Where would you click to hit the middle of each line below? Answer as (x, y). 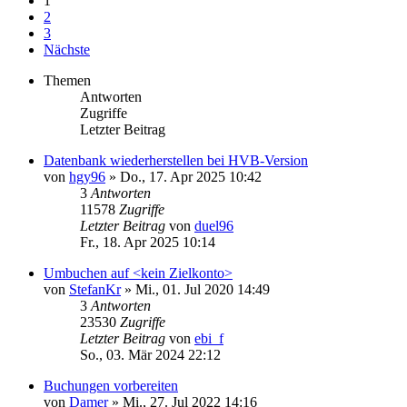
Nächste (67, 49)
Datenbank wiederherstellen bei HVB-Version (176, 160)
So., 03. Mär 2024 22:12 (150, 354)
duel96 (214, 225)
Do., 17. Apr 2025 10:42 (191, 176)
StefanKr (95, 289)
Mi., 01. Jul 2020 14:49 (203, 289)
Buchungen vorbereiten (111, 385)
